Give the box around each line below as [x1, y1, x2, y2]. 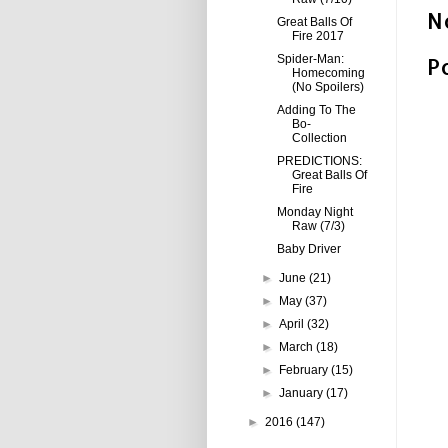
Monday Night [276, 205, 353, 219]
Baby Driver [276, 242, 341, 256]
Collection [291, 131, 347, 145]
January [279, 386, 327, 400]
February [279, 363, 332, 377]
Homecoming [291, 66, 365, 80]
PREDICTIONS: [276, 154, 362, 168]
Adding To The [276, 103, 356, 117]
